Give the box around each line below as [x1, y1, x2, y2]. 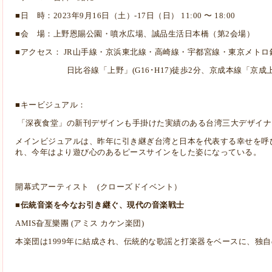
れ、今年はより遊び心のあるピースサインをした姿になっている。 [15, 148, 261, 157]
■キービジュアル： [15, 100, 86, 110]
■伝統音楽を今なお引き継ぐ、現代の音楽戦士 [15, 200, 185, 210]
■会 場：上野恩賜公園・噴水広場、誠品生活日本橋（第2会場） [15, 29, 254, 39]
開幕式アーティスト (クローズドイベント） [15, 182, 182, 192]
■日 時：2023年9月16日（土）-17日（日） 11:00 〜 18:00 [15, 11, 236, 21]
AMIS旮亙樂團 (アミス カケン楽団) [15, 219, 144, 228]
